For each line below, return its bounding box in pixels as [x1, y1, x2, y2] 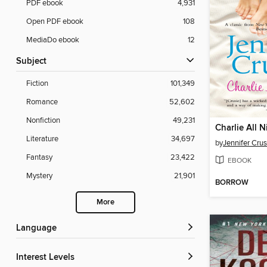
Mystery [26, 171, 52, 181]
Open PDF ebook [26, 17, 83, 27]
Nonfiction [26, 116, 60, 126]
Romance [26, 97, 58, 107]
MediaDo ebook [26, 35, 79, 45]
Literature [26, 134, 58, 144]
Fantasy [26, 153, 52, 163]
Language [21, 223, 57, 234]
